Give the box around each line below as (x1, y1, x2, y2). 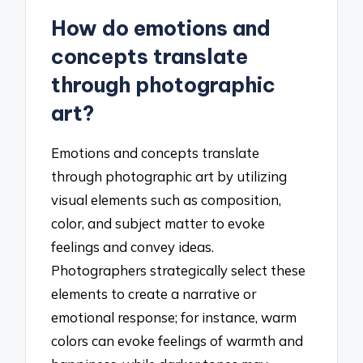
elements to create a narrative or (51, 284, 257, 302)
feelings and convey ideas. (51, 237, 215, 255)
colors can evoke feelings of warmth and (51, 331, 304, 349)
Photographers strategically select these (51, 261, 306, 279)
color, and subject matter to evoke (51, 214, 266, 232)
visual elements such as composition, (51, 190, 282, 208)
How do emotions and (51, 15, 271, 42)
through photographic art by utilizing (51, 167, 288, 185)
